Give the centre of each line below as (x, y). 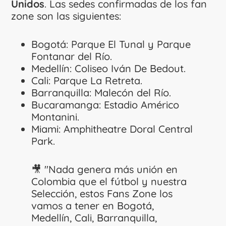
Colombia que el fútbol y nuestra (109, 181)
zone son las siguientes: (66, 16)
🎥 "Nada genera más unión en (105, 169)
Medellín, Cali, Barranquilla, (94, 217)
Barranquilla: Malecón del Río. (101, 92)
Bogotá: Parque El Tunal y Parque (111, 44)
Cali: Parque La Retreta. (87, 80)
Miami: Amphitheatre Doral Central (112, 129)
